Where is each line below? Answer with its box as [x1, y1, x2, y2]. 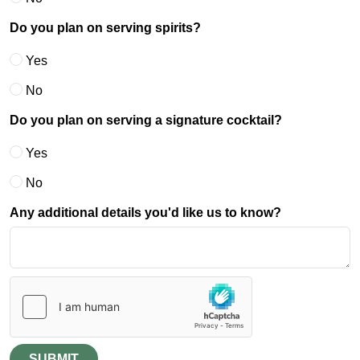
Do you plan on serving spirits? [10, 20, 201, 35]
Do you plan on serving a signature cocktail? [10, 112, 282, 127]
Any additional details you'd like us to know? [10, 205, 281, 219]
